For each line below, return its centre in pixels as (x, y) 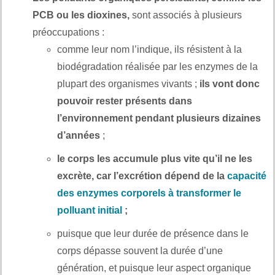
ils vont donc (230, 83)
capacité (247, 176)
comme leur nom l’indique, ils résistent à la (149, 49)
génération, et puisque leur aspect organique (154, 268)
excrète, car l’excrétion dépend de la (142, 176)
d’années (79, 135)
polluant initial (90, 210)
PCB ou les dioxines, (82, 15)
